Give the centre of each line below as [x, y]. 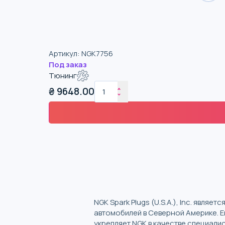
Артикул [63, 53]
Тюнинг [63, 76]
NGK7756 [97, 53]
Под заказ [68, 65]
